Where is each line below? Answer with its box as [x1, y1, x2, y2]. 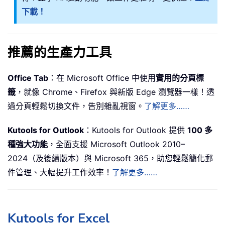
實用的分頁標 [156, 73, 204, 83]
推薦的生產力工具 [8, 44, 112, 62]
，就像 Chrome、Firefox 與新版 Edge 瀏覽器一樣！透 [16, 87, 214, 97]
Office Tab [8, 73, 48, 83]
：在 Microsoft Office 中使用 [48, 73, 156, 83]
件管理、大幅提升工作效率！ [8, 167, 112, 178]
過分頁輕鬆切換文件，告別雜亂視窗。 [8, 101, 144, 111]
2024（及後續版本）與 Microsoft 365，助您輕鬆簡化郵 [8, 153, 213, 164]
